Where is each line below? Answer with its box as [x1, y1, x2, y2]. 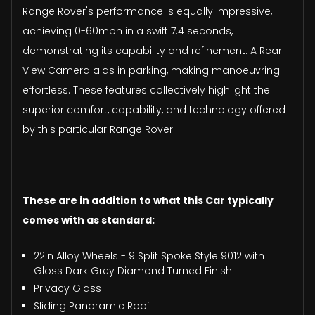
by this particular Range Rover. [22, 122, 175, 137]
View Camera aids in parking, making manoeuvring [22, 63, 280, 78]
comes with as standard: [22, 213, 155, 228]
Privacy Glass [34, 281, 101, 296]
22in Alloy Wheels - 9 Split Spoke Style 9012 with [34, 249, 264, 264]
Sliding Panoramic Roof [34, 299, 150, 314]
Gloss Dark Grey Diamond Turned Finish [34, 264, 232, 278]
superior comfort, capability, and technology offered [22, 103, 285, 117]
